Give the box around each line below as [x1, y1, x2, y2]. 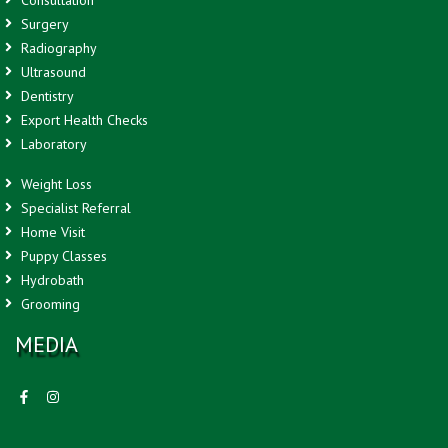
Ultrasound [17, 62, 86, 81]
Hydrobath [17, 270, 84, 289]
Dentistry [17, 86, 74, 105]
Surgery [17, 14, 69, 33]
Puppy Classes [17, 246, 107, 265]
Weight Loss [17, 174, 92, 193]
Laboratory [17, 134, 87, 153]
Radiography [17, 38, 97, 57]
